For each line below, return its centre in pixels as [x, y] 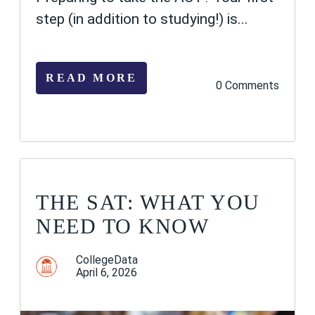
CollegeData [107, 260]
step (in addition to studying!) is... [142, 19]
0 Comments [247, 86]
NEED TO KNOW [123, 226]
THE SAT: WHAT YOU [148, 202]
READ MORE [92, 78]
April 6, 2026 [106, 272]
